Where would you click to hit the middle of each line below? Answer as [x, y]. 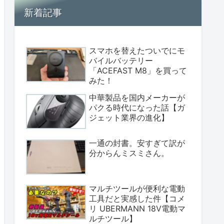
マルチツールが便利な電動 [137, 188]
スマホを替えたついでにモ [137, 51]
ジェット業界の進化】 [129, 118]
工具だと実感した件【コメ [137, 198]
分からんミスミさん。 [129, 153]
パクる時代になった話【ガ [137, 108]
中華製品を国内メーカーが [137, 98]
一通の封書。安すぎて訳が [137, 143]
